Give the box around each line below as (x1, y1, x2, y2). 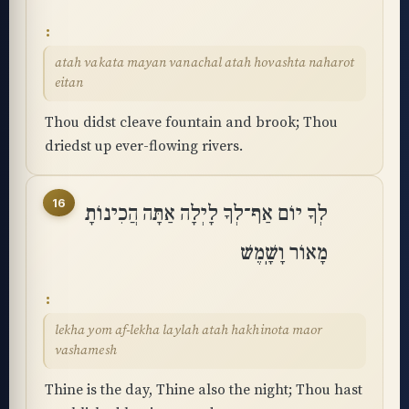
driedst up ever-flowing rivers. (45, 137, 243, 155)
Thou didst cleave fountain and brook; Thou (45, 113, 338, 131)
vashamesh (55, 342, 117, 359)
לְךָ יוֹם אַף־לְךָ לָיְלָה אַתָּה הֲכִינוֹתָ (85, 200, 328, 227)
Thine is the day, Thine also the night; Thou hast (45, 381, 362, 399)
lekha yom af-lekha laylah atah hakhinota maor (55, 322, 323, 339)
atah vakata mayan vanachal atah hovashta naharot (55, 55, 355, 71)
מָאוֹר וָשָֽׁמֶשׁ (240, 239, 328, 267)
